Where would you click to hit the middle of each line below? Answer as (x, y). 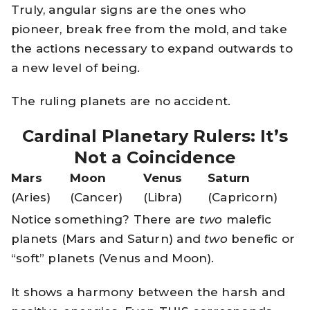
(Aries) (31, 198)
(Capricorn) (243, 198)
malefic (248, 220)
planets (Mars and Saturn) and (108, 239)
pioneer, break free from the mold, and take (149, 29)
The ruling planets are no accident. (121, 101)
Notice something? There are (105, 220)
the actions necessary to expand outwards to (152, 48)
